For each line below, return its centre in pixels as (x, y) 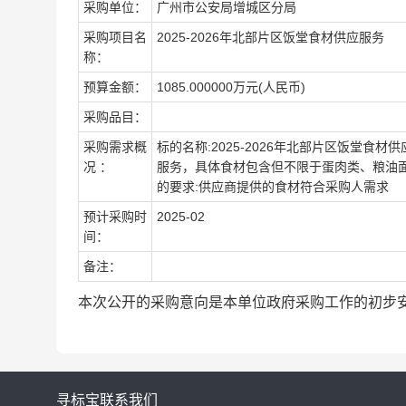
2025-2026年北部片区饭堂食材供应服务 (271, 37)
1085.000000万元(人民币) (231, 87)
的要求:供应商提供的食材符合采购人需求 (273, 187)
